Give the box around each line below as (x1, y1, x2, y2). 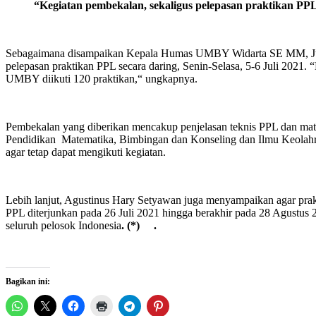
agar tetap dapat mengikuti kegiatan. (6, 145, 166, 158)
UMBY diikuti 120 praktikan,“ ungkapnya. (6, 72, 197, 85)
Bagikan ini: (6, 276, 50, 286)
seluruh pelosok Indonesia (6, 219, 121, 231)
